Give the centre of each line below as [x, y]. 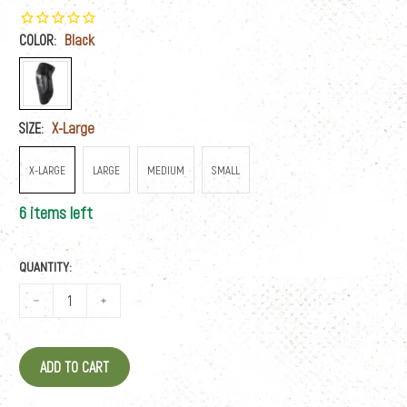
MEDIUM [166, 169]
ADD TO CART [75, 366]
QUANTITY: [46, 267]
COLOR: [40, 39]
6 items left [56, 212]
